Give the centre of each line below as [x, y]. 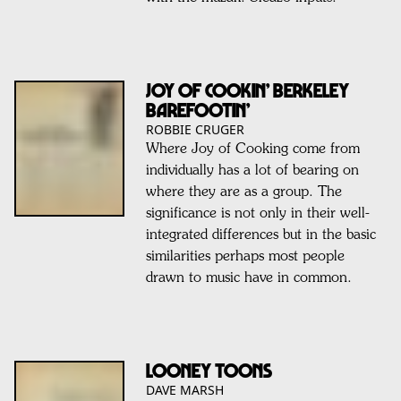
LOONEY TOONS [209, 370]
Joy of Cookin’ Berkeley [247, 90]
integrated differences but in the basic [260, 235]
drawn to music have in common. [248, 278]
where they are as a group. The [243, 192]
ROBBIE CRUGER [195, 129]
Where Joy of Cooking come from [252, 149]
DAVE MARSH [184, 389]
